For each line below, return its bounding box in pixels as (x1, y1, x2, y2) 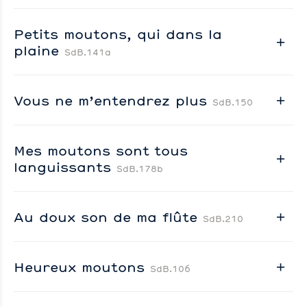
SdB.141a (64, 46, 111, 58)
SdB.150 (212, 96, 253, 108)
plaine (14, 40, 64, 59)
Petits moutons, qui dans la (14, 24, 222, 42)
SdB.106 (150, 262, 191, 274)
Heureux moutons (14, 257, 150, 275)
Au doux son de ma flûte (14, 207, 203, 225)
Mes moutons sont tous (14, 140, 188, 159)
